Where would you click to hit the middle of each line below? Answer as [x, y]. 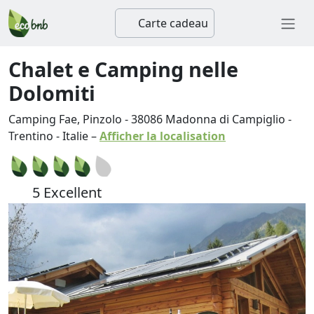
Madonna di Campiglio [225, 119]
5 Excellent [65, 192]
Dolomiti [52, 93]
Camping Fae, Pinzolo [65, 119]
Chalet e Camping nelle [123, 69]
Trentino [31, 136]
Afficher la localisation [163, 136]
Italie [75, 136]
